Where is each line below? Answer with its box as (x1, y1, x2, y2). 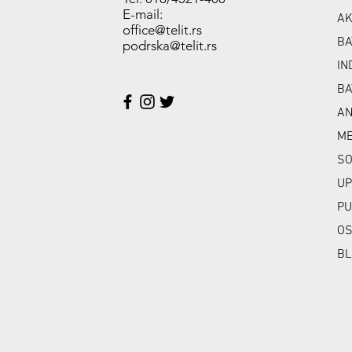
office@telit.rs (122, 22, 202, 38)
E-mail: (122, 6, 166, 23)
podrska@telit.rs (122, 38, 217, 54)
